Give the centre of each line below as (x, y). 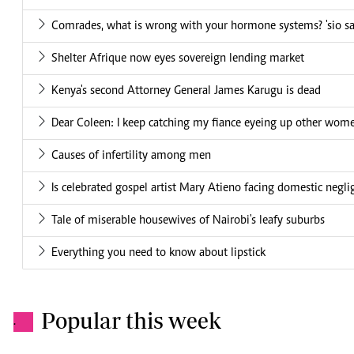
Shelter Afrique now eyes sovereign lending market (178, 59)
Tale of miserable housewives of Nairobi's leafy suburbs (188, 221)
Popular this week (131, 321)
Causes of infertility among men (131, 156)
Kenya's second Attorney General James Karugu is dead (186, 91)
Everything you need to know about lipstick (158, 253)
